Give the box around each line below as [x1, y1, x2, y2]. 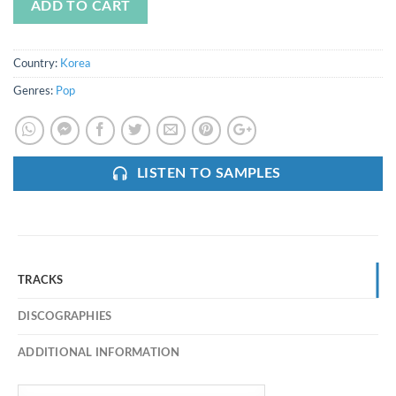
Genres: [13, 86, 56, 97]
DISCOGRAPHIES [18, 311, 112, 323]
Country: [13, 58, 60, 70]
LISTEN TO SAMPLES [136, 167, 281, 181]
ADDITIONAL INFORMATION [18, 347, 180, 359]
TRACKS [18, 275, 64, 286]
